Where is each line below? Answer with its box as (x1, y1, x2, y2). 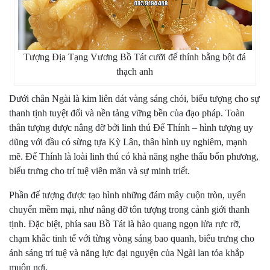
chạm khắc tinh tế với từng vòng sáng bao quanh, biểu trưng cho (9, 233, 254, 243)
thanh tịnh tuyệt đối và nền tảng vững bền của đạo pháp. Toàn (9, 107, 245, 118)
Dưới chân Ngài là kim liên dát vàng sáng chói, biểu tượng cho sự (9, 93, 260, 104)
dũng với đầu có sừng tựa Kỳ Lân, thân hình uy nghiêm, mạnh (9, 136, 247, 147)
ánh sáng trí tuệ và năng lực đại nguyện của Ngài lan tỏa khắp (9, 247, 244, 258)
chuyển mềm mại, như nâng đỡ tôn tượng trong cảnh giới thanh (9, 204, 250, 215)
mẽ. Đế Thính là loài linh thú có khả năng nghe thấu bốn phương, (9, 151, 259, 162)
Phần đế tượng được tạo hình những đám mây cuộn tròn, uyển (9, 189, 246, 200)
